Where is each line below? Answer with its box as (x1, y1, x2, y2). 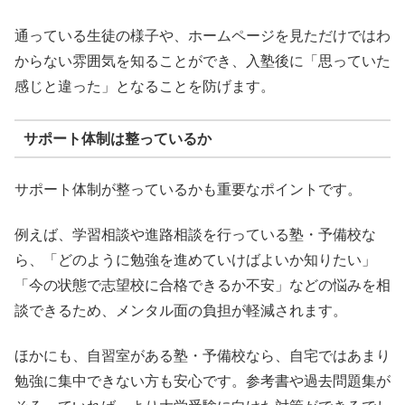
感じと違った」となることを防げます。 (14, 78, 275, 94)
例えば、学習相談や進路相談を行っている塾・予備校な (14, 226, 376, 242)
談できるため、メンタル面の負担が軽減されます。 (14, 302, 347, 318)
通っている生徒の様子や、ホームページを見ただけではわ (14, 27, 391, 43)
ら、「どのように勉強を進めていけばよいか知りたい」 (14, 251, 376, 268)
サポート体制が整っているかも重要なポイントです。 (14, 181, 362, 197)
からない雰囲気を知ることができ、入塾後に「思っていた (14, 52, 391, 69)
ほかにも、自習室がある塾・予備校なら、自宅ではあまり (14, 348, 391, 364)
